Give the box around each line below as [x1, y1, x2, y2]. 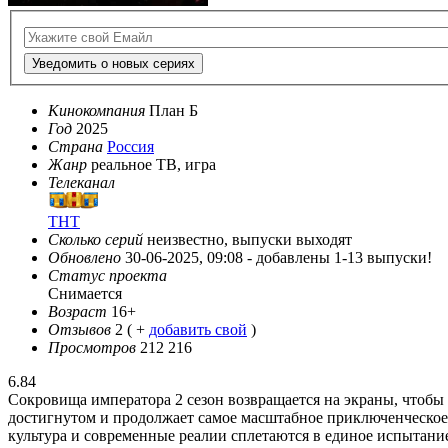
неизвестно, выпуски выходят [147, 231, 352, 249]
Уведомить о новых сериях [32, 56, 195, 72]
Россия [107, 138, 154, 156]
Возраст [48, 303, 107, 321]
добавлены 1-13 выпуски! [256, 249, 432, 267]
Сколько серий [48, 231, 143, 249]
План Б [149, 102, 198, 120]
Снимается [48, 285, 122, 303]
